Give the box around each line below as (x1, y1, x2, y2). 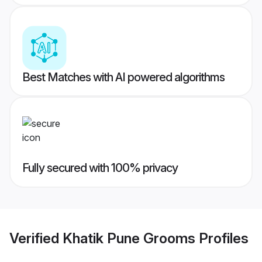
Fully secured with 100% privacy (22, 161, 178, 175)
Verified (9, 229, 63, 247)
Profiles (195, 229, 249, 247)
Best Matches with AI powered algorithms (22, 70, 225, 85)
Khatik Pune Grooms (63, 229, 195, 247)
